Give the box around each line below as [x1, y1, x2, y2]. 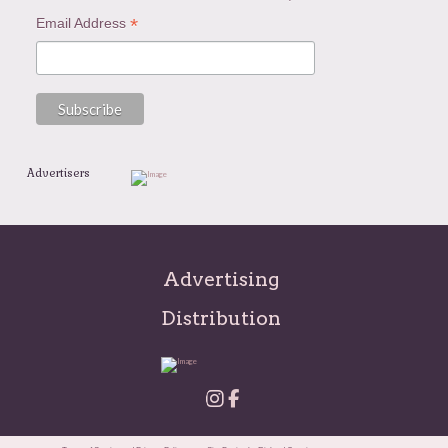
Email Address [35, 14, 130, 31]
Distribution [161, 305, 282, 330]
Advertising [162, 266, 280, 291]
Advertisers [26, 163, 90, 182]
